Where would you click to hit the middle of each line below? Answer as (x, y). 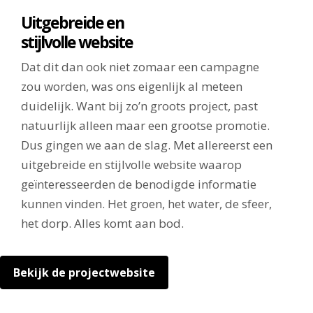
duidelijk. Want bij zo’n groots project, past (139, 105)
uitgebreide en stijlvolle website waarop (131, 164)
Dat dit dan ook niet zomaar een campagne (140, 66)
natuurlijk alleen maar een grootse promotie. (145, 125)
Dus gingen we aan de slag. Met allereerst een (146, 145)
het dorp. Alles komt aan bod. (102, 223)
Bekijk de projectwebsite (84, 272)
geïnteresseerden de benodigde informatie (138, 184)
